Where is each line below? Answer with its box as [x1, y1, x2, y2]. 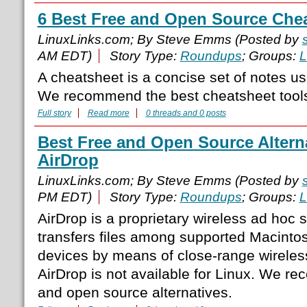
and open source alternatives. [37, 284, 232, 301]
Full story [37, 108, 71, 119]
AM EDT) [37, 49, 92, 64]
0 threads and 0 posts [145, 108, 226, 119]
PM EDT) [37, 190, 92, 205]
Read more [87, 108, 130, 119]
